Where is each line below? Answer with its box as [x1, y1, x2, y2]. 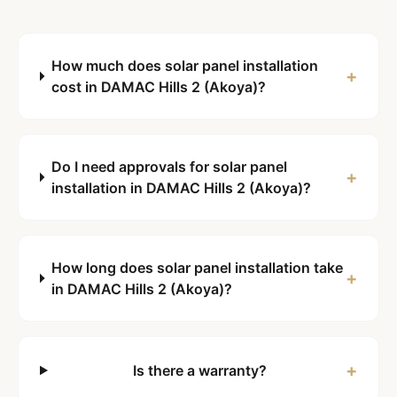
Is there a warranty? [133, 362, 268, 379]
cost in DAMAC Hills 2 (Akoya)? [51, 78, 266, 96]
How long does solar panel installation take [51, 259, 343, 276]
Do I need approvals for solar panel [51, 158, 287, 175]
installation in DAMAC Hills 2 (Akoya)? [51, 179, 311, 197]
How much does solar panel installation [51, 57, 318, 74]
